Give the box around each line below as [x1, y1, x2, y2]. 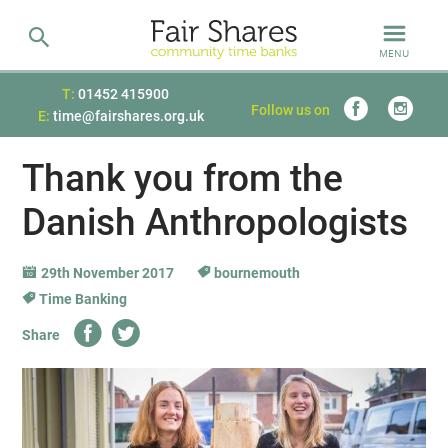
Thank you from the [22, 157, 344, 200]
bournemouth [211, 265, 301, 281]
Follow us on [251, 101, 330, 118]
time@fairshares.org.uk [52, 108, 204, 124]
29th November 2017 [41, 265, 178, 281]
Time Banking [36, 291, 128, 307]
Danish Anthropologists [22, 201, 409, 244]
